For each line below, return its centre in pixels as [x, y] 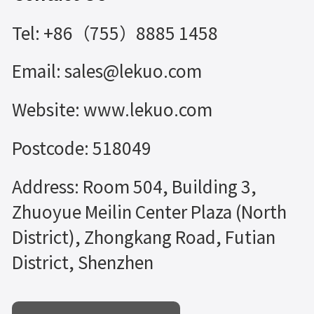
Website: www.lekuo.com [112, 110]
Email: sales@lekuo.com [107, 72]
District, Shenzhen [82, 262]
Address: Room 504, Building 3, [134, 187]
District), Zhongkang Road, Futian [143, 237]
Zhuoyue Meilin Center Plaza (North [149, 212]
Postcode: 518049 [81, 148]
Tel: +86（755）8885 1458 [115, 33]
